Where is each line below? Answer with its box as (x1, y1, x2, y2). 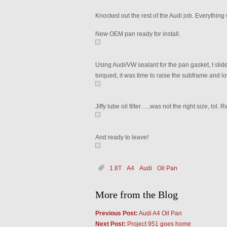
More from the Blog (95, 189, 178, 200)
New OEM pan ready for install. (95, 30, 180, 37)
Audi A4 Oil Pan (137, 210, 182, 217)
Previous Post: (95, 210, 138, 217)
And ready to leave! (95, 134, 148, 141)
